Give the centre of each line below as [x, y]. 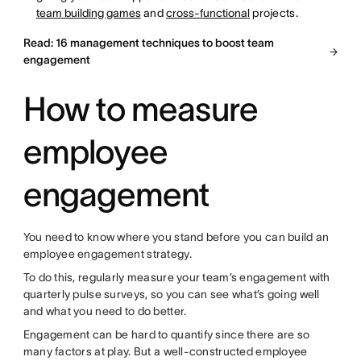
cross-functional [208, 13]
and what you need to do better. [105, 311]
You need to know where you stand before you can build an [176, 237]
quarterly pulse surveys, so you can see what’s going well [171, 294]
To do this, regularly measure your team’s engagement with [176, 277]
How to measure [141, 109]
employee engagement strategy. [109, 254]
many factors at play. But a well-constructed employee [165, 351]
